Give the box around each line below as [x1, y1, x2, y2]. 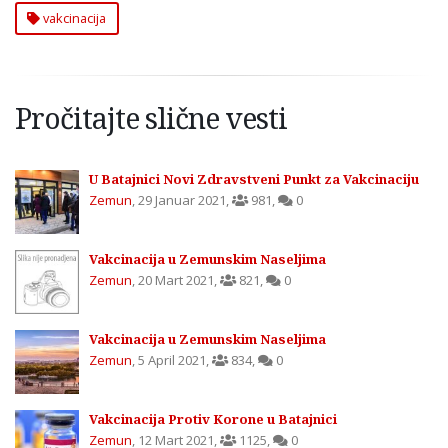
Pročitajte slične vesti [15, 98, 287, 138]
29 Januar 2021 [138, 191, 226, 210]
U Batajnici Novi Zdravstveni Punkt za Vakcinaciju [89, 170, 419, 189]
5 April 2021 [138, 351, 206, 370]
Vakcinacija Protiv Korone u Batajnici [89, 410, 337, 429]
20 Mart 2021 [138, 271, 214, 290]
